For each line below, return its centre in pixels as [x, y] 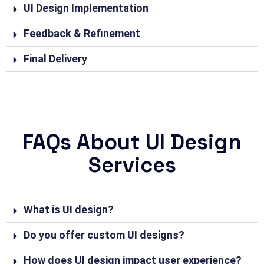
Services [132, 165]
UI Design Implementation [86, 8]
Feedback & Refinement [82, 33]
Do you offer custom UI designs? [104, 235]
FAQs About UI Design [132, 142]
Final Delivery [55, 59]
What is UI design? [69, 209]
